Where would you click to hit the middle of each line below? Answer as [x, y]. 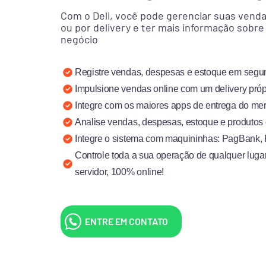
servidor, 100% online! [119, 172]
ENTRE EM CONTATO [126, 221]
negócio [79, 39]
